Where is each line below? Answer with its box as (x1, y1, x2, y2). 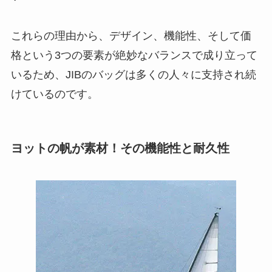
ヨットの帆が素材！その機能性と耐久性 (10, 141, 229, 155)
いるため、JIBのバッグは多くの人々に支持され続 (10, 69, 256, 81)
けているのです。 (10, 88, 98, 101)
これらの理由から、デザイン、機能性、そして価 (10, 30, 251, 42)
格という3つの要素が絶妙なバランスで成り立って (10, 49, 257, 62)
